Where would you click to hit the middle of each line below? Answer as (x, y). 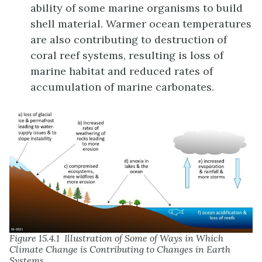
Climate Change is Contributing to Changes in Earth (120, 249)
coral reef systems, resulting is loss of (127, 55)
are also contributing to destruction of (129, 39)
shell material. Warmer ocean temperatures (141, 23)
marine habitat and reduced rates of (122, 71)
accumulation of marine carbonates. (122, 87)
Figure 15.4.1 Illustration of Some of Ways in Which (116, 238)
